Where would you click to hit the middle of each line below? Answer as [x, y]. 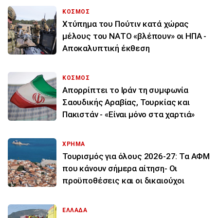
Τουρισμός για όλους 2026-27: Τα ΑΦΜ [136, 156]
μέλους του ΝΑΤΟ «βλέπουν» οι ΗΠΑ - [135, 36]
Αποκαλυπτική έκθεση [106, 48]
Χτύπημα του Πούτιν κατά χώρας [126, 24]
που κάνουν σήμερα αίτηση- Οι [120, 168]
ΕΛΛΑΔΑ [75, 210]
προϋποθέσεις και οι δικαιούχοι [123, 180]
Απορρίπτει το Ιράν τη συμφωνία [125, 90]
